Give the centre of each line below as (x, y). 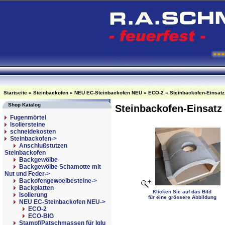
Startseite (15, 93)
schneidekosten (33, 132)
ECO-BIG (41, 216)
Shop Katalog (24, 105)
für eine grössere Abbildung (182, 197)
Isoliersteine (28, 125)
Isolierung (33, 195)
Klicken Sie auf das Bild (182, 192)
